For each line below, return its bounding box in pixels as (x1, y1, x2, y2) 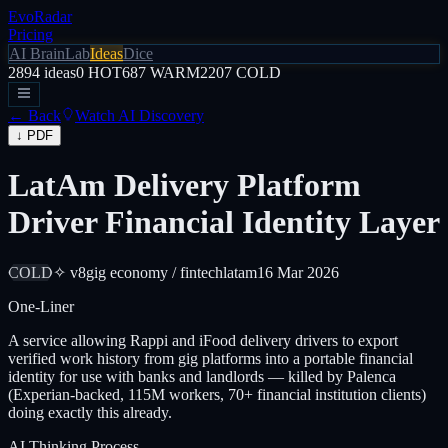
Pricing (8, 26, 53, 43)
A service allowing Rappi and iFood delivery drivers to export (8, 331, 398, 349)
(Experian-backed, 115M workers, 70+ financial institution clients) (8, 385, 426, 403)
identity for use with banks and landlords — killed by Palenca (8, 367, 396, 385)
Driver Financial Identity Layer (8, 204, 440, 241)
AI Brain (9, 45, 65, 62)
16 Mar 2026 (257, 263, 339, 281)
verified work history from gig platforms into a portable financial (8, 349, 413, 367)
